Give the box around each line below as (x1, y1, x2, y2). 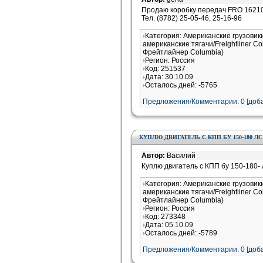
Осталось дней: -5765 (145, 81, 217, 89)
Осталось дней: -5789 (145, 229, 217, 237)
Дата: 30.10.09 (145, 73, 193, 81)
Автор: (141, 151, 167, 160)
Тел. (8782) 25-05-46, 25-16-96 (141, 14, 242, 22)
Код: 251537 (145, 65, 186, 73)
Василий (167, 151, 195, 160)
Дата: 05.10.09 (145, 221, 193, 229)
